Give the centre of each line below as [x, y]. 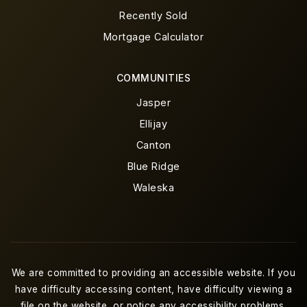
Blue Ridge [153, 166]
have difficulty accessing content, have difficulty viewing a [153, 289]
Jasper [153, 102]
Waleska [153, 187]
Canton [153, 145]
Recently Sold [153, 15]
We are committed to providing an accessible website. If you [153, 272]
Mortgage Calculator [153, 36]
